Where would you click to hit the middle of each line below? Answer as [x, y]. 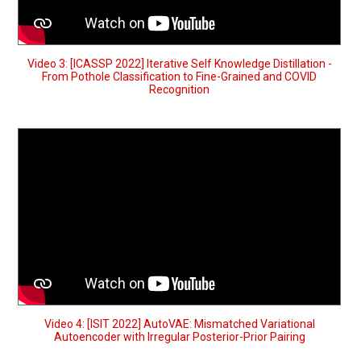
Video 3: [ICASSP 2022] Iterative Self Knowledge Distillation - [179, 63]
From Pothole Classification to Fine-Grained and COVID [179, 76]
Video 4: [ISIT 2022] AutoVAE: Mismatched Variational [179, 324]
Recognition [179, 89]
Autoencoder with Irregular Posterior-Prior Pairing [179, 336]
